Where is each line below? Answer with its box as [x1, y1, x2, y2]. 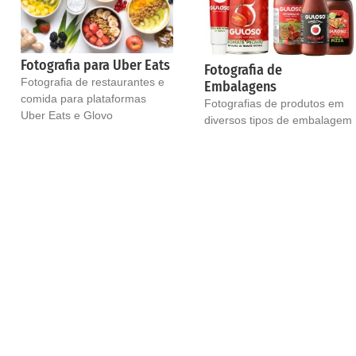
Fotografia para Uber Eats [20, 56, 170, 75]
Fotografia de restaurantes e [20, 75, 164, 89]
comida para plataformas [20, 92, 146, 106]
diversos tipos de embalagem [204, 114, 353, 127]
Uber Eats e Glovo [20, 109, 113, 122]
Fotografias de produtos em [204, 97, 345, 110]
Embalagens [204, 78, 277, 96]
